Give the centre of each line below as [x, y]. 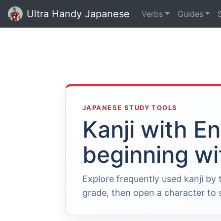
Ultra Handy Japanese [78, 14]
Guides [190, 14]
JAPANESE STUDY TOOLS [130, 108]
